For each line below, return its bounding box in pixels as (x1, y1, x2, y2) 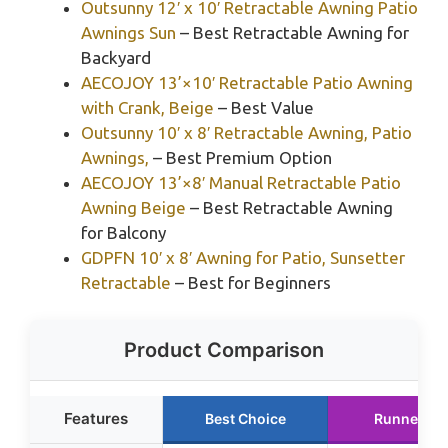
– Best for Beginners (171, 272, 331, 292)
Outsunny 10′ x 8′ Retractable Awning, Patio (81, 122, 412, 142)
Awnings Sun (81, 22, 176, 42)
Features (64, 409, 128, 429)
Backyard (81, 47, 151, 67)
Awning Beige (81, 197, 186, 217)
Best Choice (204, 410, 286, 428)
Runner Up (374, 410, 446, 428)
